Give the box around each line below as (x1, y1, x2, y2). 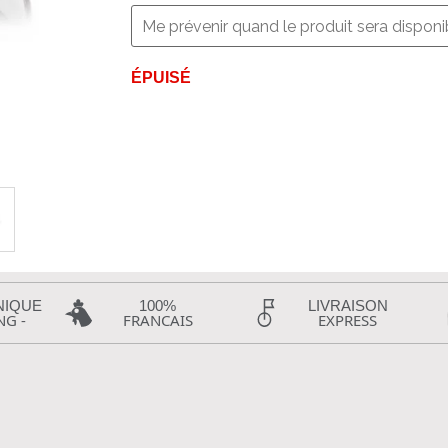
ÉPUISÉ (130, 69, 191, 86)
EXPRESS (318, 310, 378, 330)
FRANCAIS (122, 310, 193, 330)
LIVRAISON (307, 297, 388, 314)
